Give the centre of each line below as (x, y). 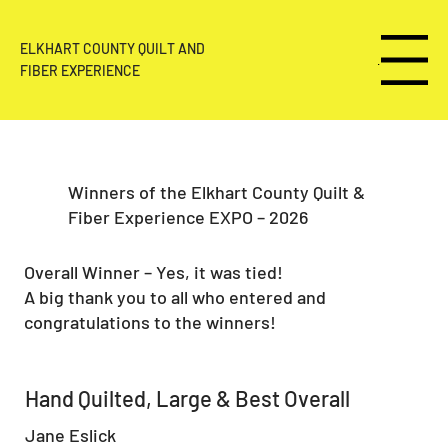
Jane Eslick (70, 434)
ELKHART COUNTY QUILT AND (113, 48)
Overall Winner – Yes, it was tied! (154, 272)
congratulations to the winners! (150, 322)
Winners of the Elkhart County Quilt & (216, 192)
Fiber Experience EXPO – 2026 (187, 217)
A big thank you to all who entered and (175, 297)
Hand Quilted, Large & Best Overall (188, 398)
